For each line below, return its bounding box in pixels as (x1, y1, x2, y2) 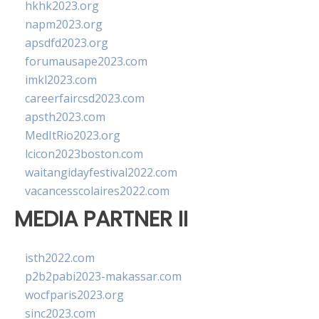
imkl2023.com (25, 72, 97, 88)
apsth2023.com (25, 109, 105, 125)
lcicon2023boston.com (25, 146, 143, 162)
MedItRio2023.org (25, 127, 120, 143)
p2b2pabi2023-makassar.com (25, 268, 182, 285)
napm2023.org (25, 16, 103, 32)
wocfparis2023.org (25, 287, 124, 303)
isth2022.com (25, 250, 95, 266)
